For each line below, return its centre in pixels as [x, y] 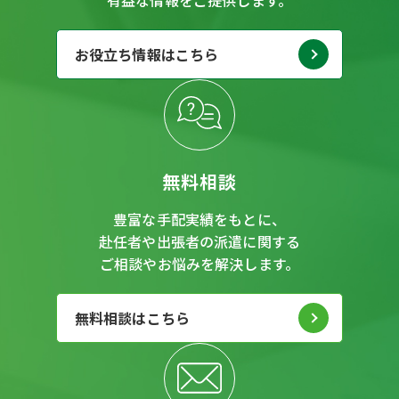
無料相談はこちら [132, 318]
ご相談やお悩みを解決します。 [199, 263]
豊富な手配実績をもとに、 [199, 219]
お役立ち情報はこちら [147, 54]
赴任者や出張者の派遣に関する [199, 241]
